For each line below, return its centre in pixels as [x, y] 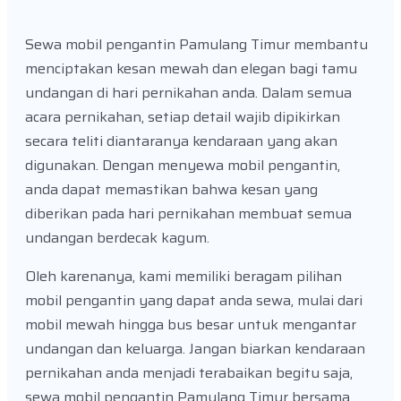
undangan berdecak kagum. [117, 237]
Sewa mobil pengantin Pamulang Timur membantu [196, 44]
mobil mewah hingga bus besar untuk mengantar [191, 324]
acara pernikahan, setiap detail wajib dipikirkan [183, 116]
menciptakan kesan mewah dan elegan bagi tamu [191, 68]
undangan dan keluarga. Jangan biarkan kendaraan [195, 348]
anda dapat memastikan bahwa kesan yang [171, 189]
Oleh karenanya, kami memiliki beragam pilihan [183, 276]
